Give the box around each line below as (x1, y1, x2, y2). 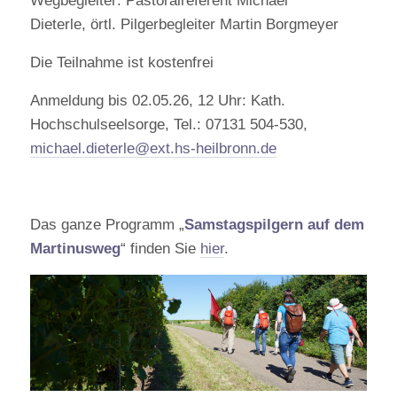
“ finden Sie (120, 240, 200, 257)
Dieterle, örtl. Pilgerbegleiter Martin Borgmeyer (29, 16, 339, 33)
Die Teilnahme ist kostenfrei (29, 54, 214, 71)
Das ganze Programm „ (29, 216, 184, 233)
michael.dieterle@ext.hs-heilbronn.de (29, 140, 276, 157)
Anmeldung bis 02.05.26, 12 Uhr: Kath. (29, 92, 285, 109)
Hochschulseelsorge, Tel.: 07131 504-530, (29, 116, 307, 133)
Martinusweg (29, 240, 121, 257)
